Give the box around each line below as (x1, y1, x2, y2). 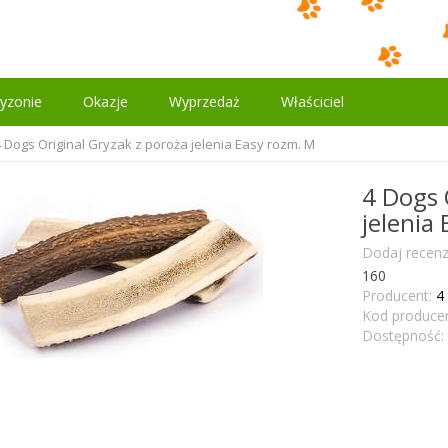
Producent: (361, 286, 432, 305)
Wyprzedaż (169, 92, 240, 111)
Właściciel (281, 92, 344, 111)
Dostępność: (361, 326, 444, 345)
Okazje (83, 92, 128, 111)
